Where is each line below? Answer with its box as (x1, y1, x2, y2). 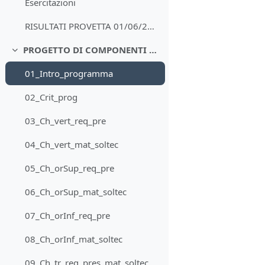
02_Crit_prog (25, 91, 78, 104)
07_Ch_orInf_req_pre (25, 209, 111, 222)
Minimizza (10, 49, 56, 62)
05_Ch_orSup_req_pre (25, 162, 115, 174)
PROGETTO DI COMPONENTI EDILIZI (148, 44, 157, 56)
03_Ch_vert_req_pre (25, 115, 106, 127)
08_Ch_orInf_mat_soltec (25, 233, 123, 245)
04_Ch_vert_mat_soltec (25, 138, 119, 151)
